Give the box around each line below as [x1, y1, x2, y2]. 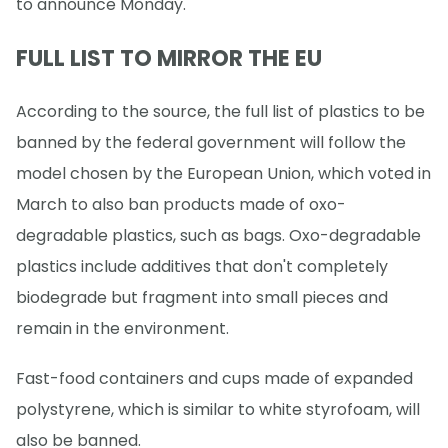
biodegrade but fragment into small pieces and [16, 285, 388, 309]
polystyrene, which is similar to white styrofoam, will [16, 397, 420, 421]
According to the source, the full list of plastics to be [16, 99, 425, 123]
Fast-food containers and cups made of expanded [16, 366, 413, 390]
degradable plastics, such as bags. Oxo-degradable [16, 223, 421, 247]
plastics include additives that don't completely [16, 254, 388, 278]
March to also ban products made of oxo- [16, 192, 346, 216]
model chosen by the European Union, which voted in [16, 161, 431, 185]
